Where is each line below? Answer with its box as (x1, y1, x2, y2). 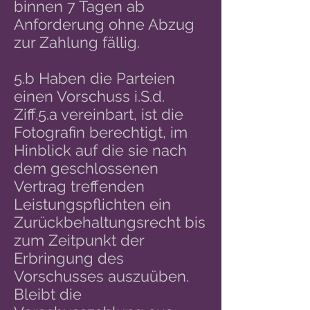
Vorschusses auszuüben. (14, 267, 189, 285)
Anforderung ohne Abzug (14, 15, 194, 33)
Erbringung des (14, 249, 124, 267)
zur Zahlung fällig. (14, 33, 140, 51)
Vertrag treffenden (14, 177, 145, 195)
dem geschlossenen (14, 159, 158, 177)
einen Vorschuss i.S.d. (14, 87, 165, 105)
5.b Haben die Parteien (14, 69, 175, 87)
